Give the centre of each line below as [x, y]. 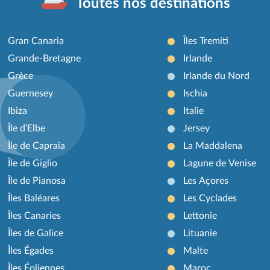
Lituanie [200, 233]
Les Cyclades [210, 198]
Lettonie [200, 215]
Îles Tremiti [206, 41]
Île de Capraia [37, 146]
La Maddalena [212, 146]
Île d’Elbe [27, 128]
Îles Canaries [35, 215]
